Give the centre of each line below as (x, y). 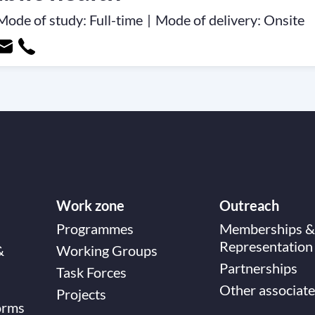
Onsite (284, 20)
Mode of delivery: (208, 20)
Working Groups (107, 250)
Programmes (95, 229)
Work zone (90, 205)
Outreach (249, 205)
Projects (81, 294)
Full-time (116, 20)
